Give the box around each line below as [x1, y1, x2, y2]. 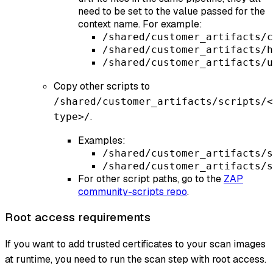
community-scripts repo [78, 185, 187, 199]
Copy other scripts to [54, 80, 150, 93]
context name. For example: [78, 18, 202, 31]
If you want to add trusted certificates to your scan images [5, 237, 266, 250]
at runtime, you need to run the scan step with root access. [5, 252, 266, 266]
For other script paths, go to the [78, 172, 224, 186]
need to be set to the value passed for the [78, 5, 265, 18]
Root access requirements [5, 209, 151, 225]
